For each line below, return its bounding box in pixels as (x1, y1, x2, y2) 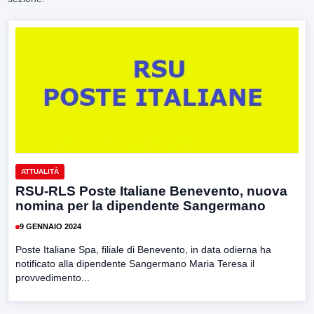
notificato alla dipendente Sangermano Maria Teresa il (15, 257, 254, 269)
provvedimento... (15, 271, 90, 283)
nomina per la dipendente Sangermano (15, 198, 266, 213)
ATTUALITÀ (21, 167, 59, 175)
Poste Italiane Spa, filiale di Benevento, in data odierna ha (15, 243, 271, 255)
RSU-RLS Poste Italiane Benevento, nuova (15, 183, 287, 198)
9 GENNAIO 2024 (20, 222, 81, 231)
